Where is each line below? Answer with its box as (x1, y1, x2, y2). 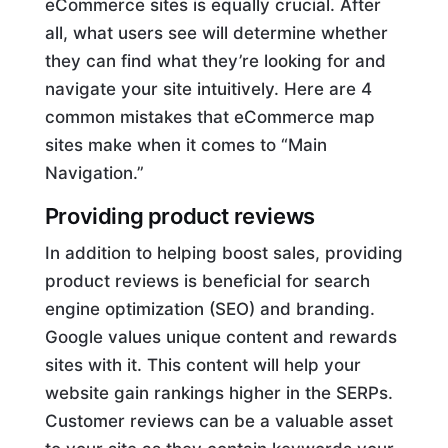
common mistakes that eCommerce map (44, 107, 375, 128)
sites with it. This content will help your (44, 355, 361, 376)
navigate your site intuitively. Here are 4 (44, 79, 372, 100)
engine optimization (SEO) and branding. (44, 299, 375, 320)
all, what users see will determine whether (44, 23, 388, 44)
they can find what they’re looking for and (44, 51, 386, 72)
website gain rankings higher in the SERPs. (44, 383, 393, 404)
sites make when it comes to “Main (44, 135, 327, 156)
